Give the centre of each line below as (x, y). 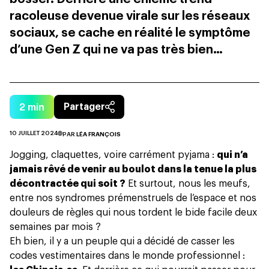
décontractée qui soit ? (68, 184)
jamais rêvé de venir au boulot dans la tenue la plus (133, 170)
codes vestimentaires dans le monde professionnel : (127, 256)
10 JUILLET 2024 (34, 133)
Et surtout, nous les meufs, (188, 184)
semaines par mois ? (55, 227)
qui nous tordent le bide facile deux (175, 213)
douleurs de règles (52, 213)
